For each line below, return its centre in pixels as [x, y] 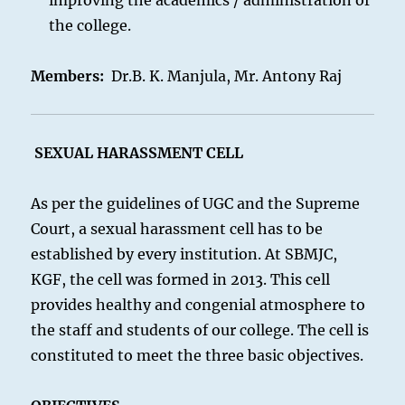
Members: [71, 76]
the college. [90, 25]
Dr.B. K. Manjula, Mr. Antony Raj [227, 76]
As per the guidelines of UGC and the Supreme [196, 203]
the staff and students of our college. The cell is [200, 330]
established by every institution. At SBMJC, [184, 254]
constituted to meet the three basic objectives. [198, 355]
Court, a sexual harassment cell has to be [177, 229]
